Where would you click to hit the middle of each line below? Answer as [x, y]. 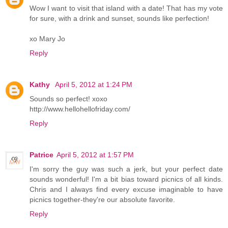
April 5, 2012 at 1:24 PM [94, 84]
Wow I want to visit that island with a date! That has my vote [126, 8]
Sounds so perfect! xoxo [68, 98]
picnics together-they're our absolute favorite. [102, 199]
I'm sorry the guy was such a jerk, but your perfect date [126, 169]
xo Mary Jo [47, 38]
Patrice [41, 154]
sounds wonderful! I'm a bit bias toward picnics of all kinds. [126, 179]
